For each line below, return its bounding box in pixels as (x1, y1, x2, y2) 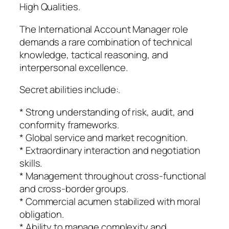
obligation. (19, 207, 64, 221)
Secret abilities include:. (19, 83, 121, 97)
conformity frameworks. (19, 118, 119, 131)
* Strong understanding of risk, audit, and (19, 105, 194, 119)
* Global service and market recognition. (19, 130, 188, 144)
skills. (19, 156, 42, 170)
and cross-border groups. (19, 181, 128, 195)
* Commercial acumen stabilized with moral (19, 194, 200, 208)
